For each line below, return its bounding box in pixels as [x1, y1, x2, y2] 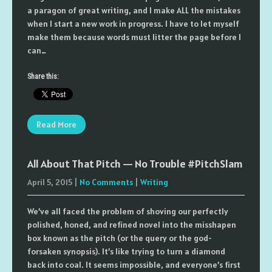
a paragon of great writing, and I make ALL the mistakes [27, 5, 240, 16]
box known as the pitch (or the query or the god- [27, 233, 212, 243]
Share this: [27, 72, 59, 81]
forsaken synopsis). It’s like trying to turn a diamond [27, 246, 225, 257]
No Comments [80, 177, 133, 188]
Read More [36, 119, 76, 130]
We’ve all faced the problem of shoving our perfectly [27, 206, 228, 217]
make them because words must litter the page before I [27, 32, 241, 42]
